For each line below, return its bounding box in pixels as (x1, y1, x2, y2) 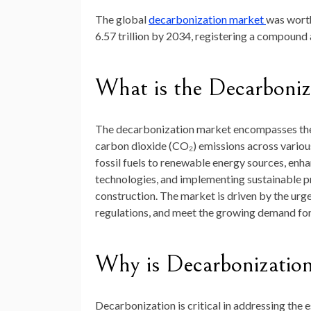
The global (95, 12, 149, 26)
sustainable (247, 172, 303, 186)
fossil (95, 155, 123, 169)
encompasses (233, 122, 299, 136)
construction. (95, 189, 158, 203)
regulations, (95, 205, 153, 219)
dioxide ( (131, 139, 172, 153)
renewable (160, 155, 212, 169)
